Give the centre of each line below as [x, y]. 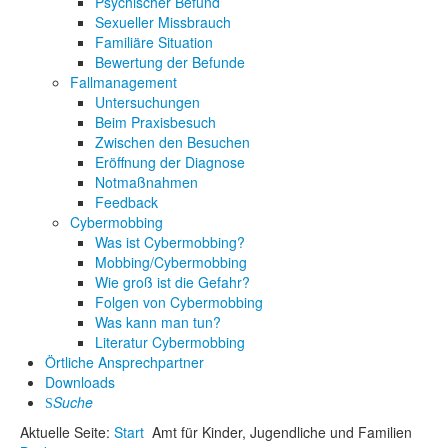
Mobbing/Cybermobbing [171, 262]
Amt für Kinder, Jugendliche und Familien [282, 432]
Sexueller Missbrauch [163, 22]
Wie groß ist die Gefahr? [172, 282]
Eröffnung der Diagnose [170, 162]
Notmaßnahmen [146, 182]
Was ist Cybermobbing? [170, 242]
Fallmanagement [123, 82]
